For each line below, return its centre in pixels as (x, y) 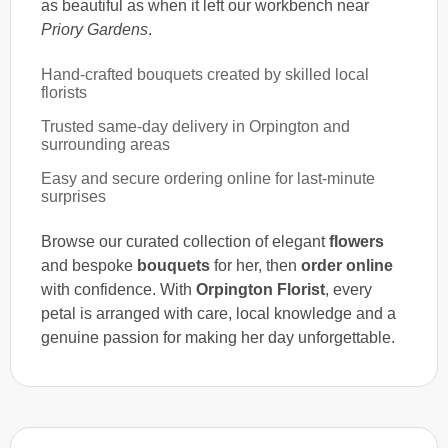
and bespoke (89, 265)
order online (347, 265)
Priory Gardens (94, 29)
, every (348, 289)
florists (64, 92)
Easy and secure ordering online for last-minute (208, 178)
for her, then (255, 265)
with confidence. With (118, 289)
